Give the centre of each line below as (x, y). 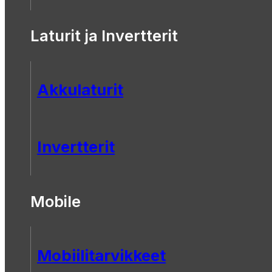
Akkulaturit (80, 90)
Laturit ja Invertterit (104, 36)
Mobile (56, 201)
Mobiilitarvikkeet (101, 255)
